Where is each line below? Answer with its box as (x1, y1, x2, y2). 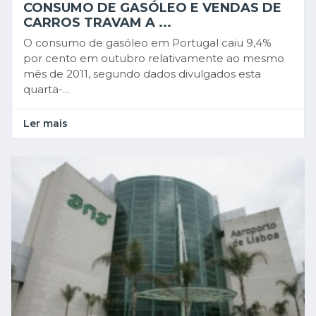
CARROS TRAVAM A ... (23, 15, 171, 31)
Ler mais (23, 117, 68, 130)
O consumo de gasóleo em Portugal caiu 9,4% (23, 36, 272, 50)
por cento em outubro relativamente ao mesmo (23, 51, 284, 66)
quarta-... (23, 83, 69, 97)
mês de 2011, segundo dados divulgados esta (23, 67, 261, 81)
